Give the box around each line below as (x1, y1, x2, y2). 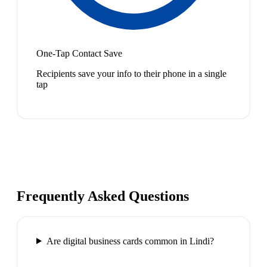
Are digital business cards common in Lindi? (46, 235, 214, 246)
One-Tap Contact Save (36, 48, 122, 58)
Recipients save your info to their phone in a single (36, 68, 226, 79)
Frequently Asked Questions (17, 188, 189, 204)
